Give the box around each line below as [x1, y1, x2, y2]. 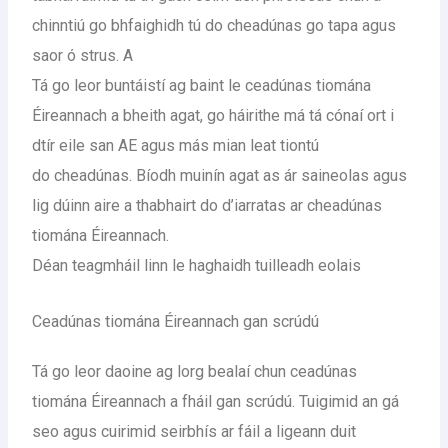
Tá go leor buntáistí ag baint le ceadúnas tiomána [32, 76, 372, 95]
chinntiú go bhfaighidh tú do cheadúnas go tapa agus [32, 16, 397, 35]
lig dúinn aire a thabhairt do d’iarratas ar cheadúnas [32, 196, 383, 215]
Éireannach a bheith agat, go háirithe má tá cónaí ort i [32, 106, 395, 125]
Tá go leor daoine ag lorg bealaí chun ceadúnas [32, 361, 358, 381]
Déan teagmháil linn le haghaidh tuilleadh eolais [32, 256, 362, 275]
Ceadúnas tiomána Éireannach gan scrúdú [32, 311, 320, 331]
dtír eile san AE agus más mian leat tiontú [32, 136, 320, 155]
